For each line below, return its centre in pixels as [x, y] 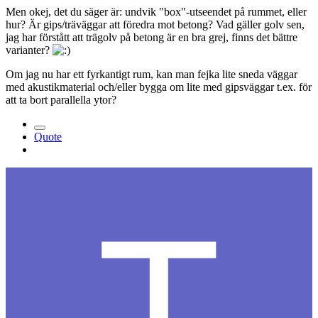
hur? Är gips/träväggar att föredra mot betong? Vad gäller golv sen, [155, 24]
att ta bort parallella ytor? [61, 99]
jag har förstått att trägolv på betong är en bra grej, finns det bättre [152, 37]
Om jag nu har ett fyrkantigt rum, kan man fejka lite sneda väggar [152, 74]
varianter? [29, 50]
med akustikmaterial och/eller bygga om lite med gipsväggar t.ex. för [159, 87]
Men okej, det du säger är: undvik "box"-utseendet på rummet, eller [156, 11]
